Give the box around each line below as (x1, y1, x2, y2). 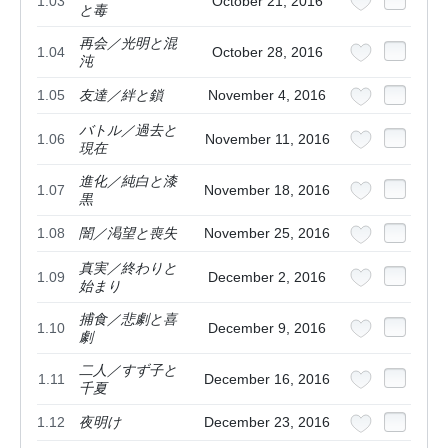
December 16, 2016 (204, 371, 330, 388)
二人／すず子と (79, 362, 177, 379)
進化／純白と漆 (79, 173, 177, 190)
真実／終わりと (79, 260, 177, 277)
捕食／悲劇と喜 (79, 311, 177, 328)
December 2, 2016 (208, 269, 326, 286)
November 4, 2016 (208, 87, 326, 104)
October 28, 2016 (211, 44, 323, 61)
